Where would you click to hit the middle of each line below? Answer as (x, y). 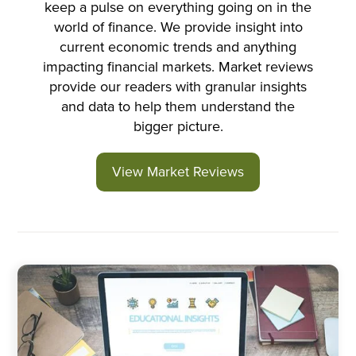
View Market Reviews (178, 172)
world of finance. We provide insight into (178, 27)
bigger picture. (178, 127)
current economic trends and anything (178, 47)
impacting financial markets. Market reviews (178, 67)
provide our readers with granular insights (178, 87)
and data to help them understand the (178, 107)
